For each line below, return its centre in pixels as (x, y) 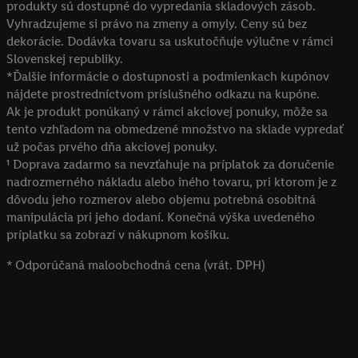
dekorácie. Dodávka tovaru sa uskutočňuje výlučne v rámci (170, 41)
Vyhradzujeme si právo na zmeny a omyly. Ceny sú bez (157, 24)
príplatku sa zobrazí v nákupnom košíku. (118, 235)
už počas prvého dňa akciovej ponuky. (112, 147)
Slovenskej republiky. (65, 59)
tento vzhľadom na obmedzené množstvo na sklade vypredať (175, 129)
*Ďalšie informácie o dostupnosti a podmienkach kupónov (168, 76)
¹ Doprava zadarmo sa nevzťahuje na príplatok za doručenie (170, 164)
